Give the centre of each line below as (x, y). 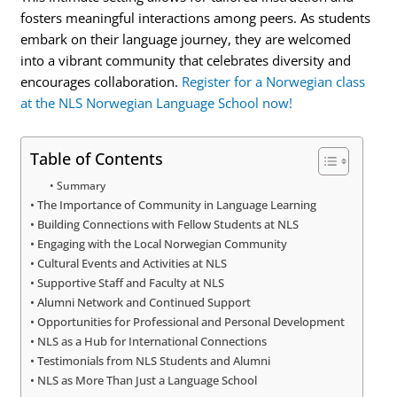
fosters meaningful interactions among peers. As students (196, 18)
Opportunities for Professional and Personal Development (191, 321)
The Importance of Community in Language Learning (177, 204)
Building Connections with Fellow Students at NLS (168, 224)
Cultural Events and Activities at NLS (132, 263)
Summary (81, 185)
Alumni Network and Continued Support (144, 302)
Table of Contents (97, 158)
